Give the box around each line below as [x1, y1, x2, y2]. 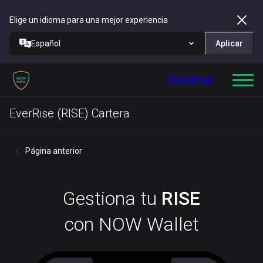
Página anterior [25, 146, 82, 156]
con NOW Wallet [64, 213, 199, 235]
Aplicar [215, 39, 243, 48]
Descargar [168, 73, 214, 85]
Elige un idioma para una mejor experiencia [9, 15, 168, 25]
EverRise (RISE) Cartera [9, 106, 130, 120]
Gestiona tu [63, 187, 161, 210]
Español [31, 39, 60, 48]
